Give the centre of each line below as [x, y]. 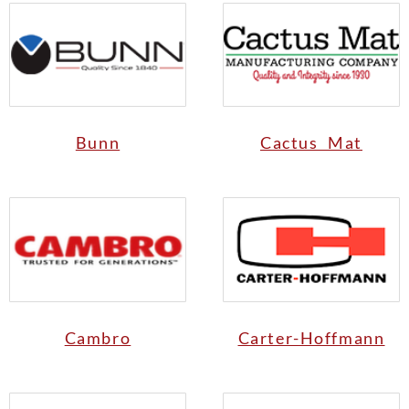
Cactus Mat [311, 143]
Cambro [98, 338]
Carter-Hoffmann [311, 338]
